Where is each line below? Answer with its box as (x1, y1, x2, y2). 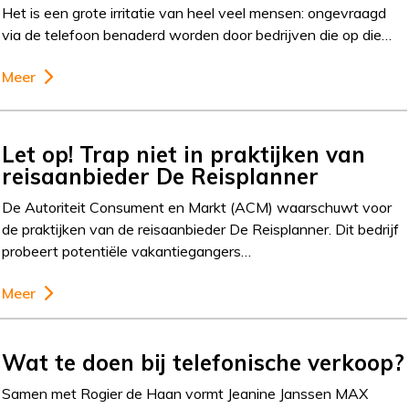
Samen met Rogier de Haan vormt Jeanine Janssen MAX (2, 383, 369, 403)
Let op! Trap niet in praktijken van (2, 140, 366, 168)
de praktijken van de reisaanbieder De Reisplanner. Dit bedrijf (2, 219, 404, 238)
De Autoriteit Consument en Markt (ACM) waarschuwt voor (2, 197, 393, 216)
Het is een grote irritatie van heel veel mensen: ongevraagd (2, 4, 387, 22)
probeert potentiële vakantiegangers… (2, 241, 252, 260)
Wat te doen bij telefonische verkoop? (2, 348, 405, 376)
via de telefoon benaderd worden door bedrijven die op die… (2, 26, 393, 44)
